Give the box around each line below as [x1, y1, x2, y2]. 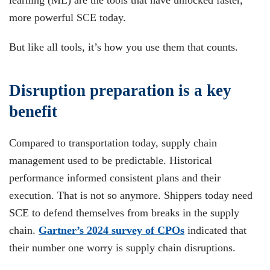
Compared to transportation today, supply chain [9, 137, 217, 149]
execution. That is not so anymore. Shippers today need [9, 189, 253, 201]
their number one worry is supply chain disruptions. [9, 242, 236, 254]
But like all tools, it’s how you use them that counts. [9, 41, 238, 53]
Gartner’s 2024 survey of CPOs [39, 224, 184, 236]
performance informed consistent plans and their [9, 172, 221, 184]
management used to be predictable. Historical [9, 154, 212, 166]
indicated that [184, 224, 246, 236]
